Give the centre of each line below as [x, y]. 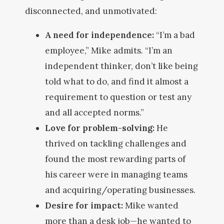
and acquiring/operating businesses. [120, 190]
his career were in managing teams [116, 174]
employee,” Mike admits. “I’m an [109, 50]
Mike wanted [151, 205]
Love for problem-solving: [101, 128]
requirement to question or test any [118, 97]
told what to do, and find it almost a [117, 81]
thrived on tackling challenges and [116, 143]
